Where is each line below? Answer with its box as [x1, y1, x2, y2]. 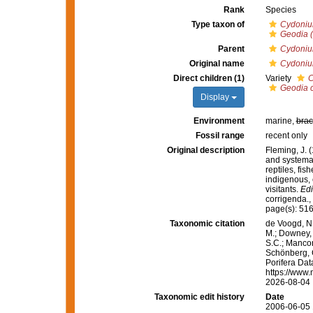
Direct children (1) [173, 73, 245, 83]
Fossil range [195, 131, 245, 140]
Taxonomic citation [169, 219, 245, 228]
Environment [193, 116, 245, 126]
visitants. [265, 184, 300, 194]
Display [200, 92, 231, 102]
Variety [265, 73, 293, 83]
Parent [217, 44, 245, 54]
